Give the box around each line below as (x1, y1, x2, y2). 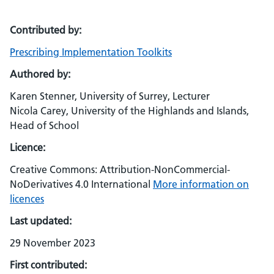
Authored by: (10, 68, 70, 80)
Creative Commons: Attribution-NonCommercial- (10, 163, 230, 176)
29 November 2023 (10, 237, 95, 249)
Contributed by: (10, 24, 81, 36)
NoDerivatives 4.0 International (10, 178, 153, 190)
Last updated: (10, 215, 72, 227)
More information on (153, 178, 249, 190)
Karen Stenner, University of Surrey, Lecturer (10, 90, 210, 102)
